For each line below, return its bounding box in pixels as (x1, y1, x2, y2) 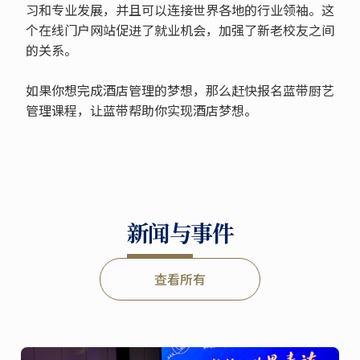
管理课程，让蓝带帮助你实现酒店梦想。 (25, 100, 257, 121)
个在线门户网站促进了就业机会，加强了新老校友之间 (25, 20, 334, 40)
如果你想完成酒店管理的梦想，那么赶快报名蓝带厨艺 (25, 80, 334, 100)
